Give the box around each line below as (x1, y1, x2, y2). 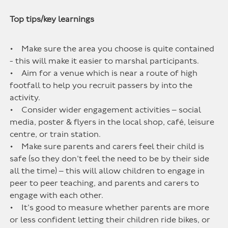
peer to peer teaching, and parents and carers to (10, 178, 199, 188)
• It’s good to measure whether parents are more (10, 203, 210, 213)
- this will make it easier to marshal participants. (10, 56, 199, 66)
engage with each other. (10, 190, 104, 201)
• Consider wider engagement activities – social (10, 105, 202, 115)
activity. (10, 93, 41, 103)
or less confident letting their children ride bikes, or (10, 215, 211, 225)
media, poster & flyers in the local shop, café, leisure (10, 117, 215, 127)
